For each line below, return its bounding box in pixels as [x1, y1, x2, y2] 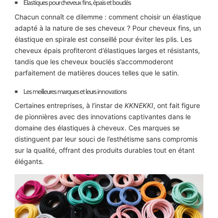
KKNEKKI [125, 101, 153, 110]
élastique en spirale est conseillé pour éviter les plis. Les [15, 35, 192, 43]
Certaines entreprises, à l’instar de [15, 101, 125, 110]
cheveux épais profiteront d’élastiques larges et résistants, [15, 46, 200, 54]
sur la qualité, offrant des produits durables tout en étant [15, 146, 195, 155]
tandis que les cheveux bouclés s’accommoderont [15, 57, 173, 66]
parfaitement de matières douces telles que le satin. [15, 68, 179, 77]
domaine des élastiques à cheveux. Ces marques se [15, 124, 180, 132]
